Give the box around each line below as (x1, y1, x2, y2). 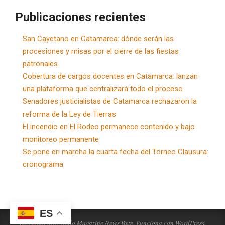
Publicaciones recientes (15, 10, 146, 24)
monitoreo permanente (23, 134, 99, 144)
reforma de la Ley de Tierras (23, 109, 116, 119)
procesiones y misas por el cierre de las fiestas (23, 46, 179, 56)
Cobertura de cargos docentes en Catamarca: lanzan (23, 71, 198, 81)
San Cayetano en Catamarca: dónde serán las (23, 34, 174, 43)
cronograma (23, 159, 63, 169)
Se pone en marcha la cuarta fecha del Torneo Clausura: (23, 147, 208, 156)
